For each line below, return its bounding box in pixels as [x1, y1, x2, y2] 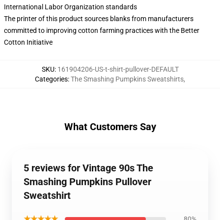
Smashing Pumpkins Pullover [24, 176, 151, 188]
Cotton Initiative [4, 38, 53, 46]
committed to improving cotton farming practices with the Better [4, 27, 199, 34]
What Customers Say [64, 121, 156, 133]
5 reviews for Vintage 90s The [24, 162, 153, 174]
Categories [35, 75, 68, 83]
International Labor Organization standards [4, 3, 137, 11]
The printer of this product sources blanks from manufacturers [4, 15, 193, 23]
